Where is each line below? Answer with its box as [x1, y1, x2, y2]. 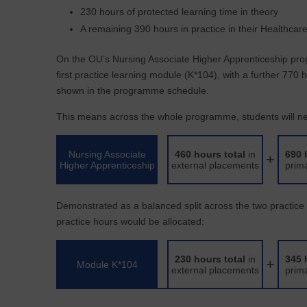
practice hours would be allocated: [56, 216, 204, 227]
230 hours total [175, 254, 245, 265]
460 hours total [175, 149, 245, 160]
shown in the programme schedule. [56, 85, 209, 96]
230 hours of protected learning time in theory [80, 6, 278, 17]
